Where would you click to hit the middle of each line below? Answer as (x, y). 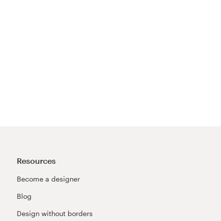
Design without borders (55, 213)
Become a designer (48, 179)
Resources (36, 160)
